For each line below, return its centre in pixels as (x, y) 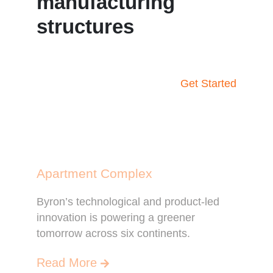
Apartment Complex (95, 174)
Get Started (208, 84)
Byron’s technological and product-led (128, 202)
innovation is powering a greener (116, 218)
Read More (67, 262)
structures (86, 27)
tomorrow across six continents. (114, 234)
